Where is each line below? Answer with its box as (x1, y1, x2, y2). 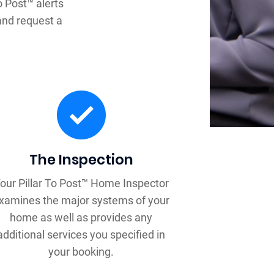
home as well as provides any (10, 211, 153, 224)
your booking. (48, 245, 114, 259)
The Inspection (29, 150, 133, 170)
